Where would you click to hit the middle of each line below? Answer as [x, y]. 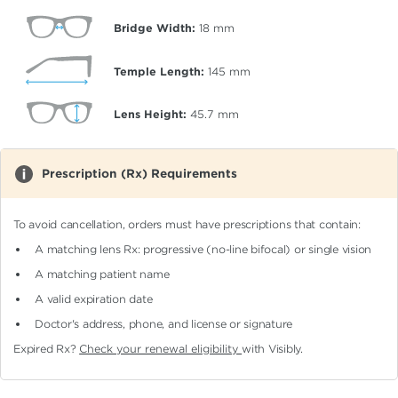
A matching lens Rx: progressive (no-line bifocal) [165, 250]
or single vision [333, 250]
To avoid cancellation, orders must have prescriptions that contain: [187, 225]
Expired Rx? [47, 349]
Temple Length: [159, 71]
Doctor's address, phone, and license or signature [164, 324]
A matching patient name [102, 275]
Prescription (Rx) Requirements [139, 174]
